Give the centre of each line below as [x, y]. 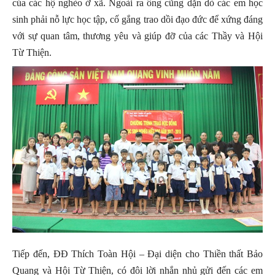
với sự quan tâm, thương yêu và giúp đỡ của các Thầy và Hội [137, 36]
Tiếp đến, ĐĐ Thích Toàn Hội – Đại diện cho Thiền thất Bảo [137, 254]
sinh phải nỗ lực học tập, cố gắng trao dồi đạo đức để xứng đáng [137, 19]
